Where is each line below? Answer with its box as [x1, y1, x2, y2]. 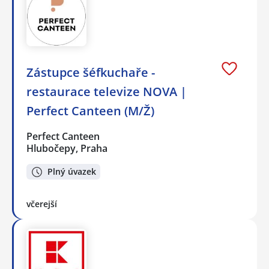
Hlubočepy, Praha [26, 141, 107, 155]
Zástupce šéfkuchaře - [26, 64, 155, 80]
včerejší [26, 198, 57, 210]
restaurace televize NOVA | [26, 83, 187, 100]
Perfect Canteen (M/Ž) [26, 102, 154, 119]
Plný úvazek [47, 166, 96, 178]
